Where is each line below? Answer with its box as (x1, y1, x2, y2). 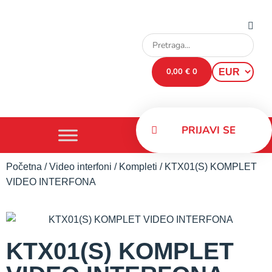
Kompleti (119, 161, 157, 172)
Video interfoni (49, 161, 112, 172)
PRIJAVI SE (181, 123, 236, 137)
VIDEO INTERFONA (6, 177, 96, 187)
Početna (6, 161, 42, 172)
